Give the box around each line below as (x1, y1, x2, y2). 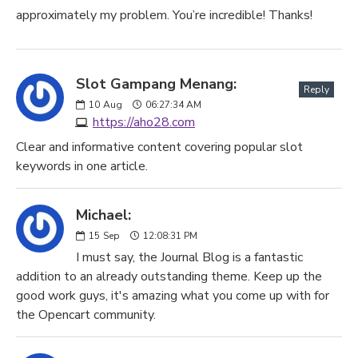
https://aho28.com (93, 113, 195, 131)
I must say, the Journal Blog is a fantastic (76, 249, 303, 266)
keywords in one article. (16, 157, 148, 175)
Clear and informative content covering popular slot (16, 138, 303, 156)
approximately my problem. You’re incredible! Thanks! (16, 6, 312, 24)
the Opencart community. (16, 306, 156, 324)
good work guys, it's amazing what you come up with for (16, 287, 329, 304)
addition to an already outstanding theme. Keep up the (16, 268, 322, 285)
